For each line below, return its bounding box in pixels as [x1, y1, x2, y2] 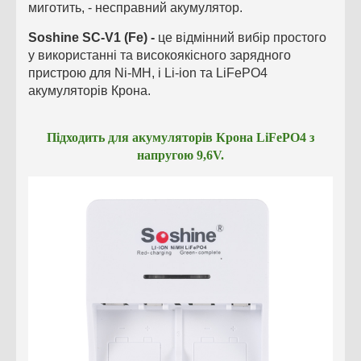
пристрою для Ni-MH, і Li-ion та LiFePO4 [28, 66, 268, 81]
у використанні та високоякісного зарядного [28, 48, 291, 63]
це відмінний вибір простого [158, 31, 326, 45]
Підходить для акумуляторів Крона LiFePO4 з [47, 131, 314, 145]
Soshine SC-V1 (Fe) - [28, 31, 158, 45]
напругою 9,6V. [137, 148, 224, 163]
